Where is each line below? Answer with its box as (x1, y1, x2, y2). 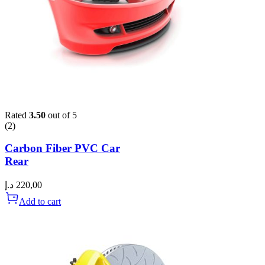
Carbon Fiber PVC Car (5, 142, 120, 155)
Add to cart (19, 196, 61, 207)
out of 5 (46, 109, 77, 120)
